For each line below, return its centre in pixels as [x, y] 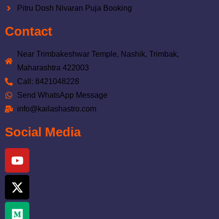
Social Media [43, 132]
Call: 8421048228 [48, 81]
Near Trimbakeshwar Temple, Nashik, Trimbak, [98, 54]
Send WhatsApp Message [62, 95]
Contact [29, 31]
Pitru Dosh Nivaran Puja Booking [75, 8]
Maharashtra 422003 [53, 68]
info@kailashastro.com [57, 109]
